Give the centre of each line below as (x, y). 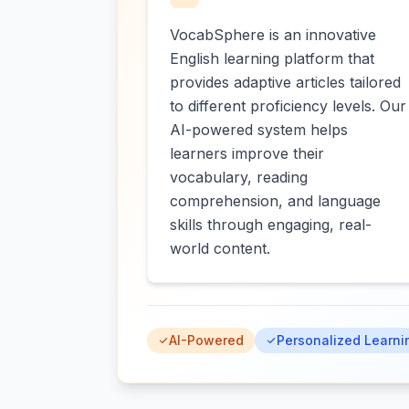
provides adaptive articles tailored (285, 82)
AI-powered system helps (259, 130)
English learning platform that (272, 58)
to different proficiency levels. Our (288, 106)
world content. (220, 248)
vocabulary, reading (239, 177)
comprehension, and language (275, 201)
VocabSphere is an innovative (273, 35)
